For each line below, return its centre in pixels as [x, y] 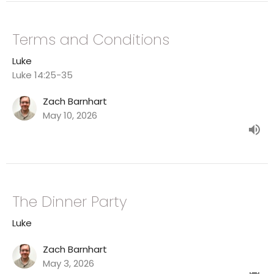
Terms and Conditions [91, 40]
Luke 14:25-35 [43, 75]
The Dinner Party [70, 202]
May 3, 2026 [68, 264]
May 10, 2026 [70, 116]
